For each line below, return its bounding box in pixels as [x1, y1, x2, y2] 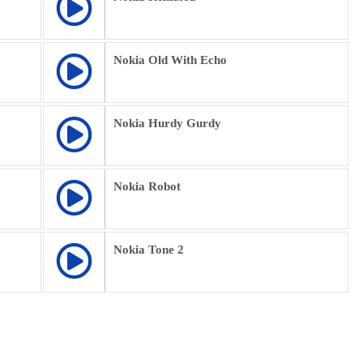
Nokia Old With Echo [113, 53, 227, 66]
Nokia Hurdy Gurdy [113, 117, 221, 130]
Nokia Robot [113, 180, 181, 193]
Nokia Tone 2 [113, 243, 184, 256]
